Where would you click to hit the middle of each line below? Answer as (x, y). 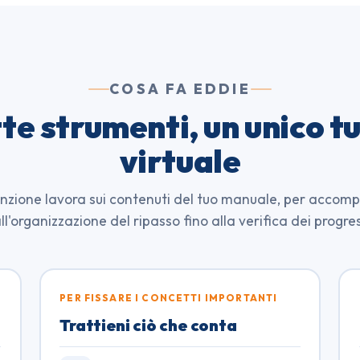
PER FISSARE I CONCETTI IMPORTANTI (169, 297)
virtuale (180, 161)
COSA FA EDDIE (180, 89)
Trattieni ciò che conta (148, 325)
